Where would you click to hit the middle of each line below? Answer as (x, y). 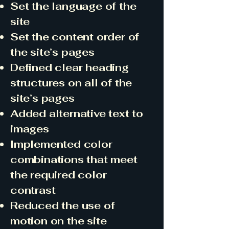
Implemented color (61, 144)
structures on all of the (71, 83)
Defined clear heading (70, 67)
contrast (33, 190)
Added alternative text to (77, 113)
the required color (59, 175)
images (30, 129)
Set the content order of (75, 37)
